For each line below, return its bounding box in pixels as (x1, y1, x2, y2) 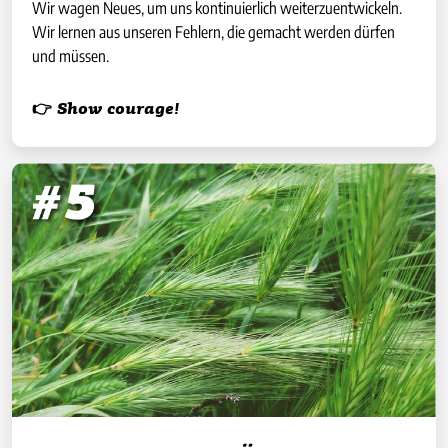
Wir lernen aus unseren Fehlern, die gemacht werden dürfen (32, 21, 395, 42)
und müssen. (32, 45, 109, 66)
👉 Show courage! (32, 101, 179, 118)
